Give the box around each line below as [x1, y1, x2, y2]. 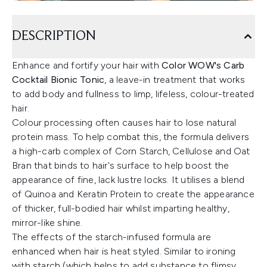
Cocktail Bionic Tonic [12, 74, 105, 85]
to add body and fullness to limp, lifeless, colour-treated [12, 88, 254, 100]
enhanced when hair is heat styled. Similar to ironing [12, 246, 236, 257]
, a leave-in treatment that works [104, 74, 245, 85]
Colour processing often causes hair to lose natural [12, 117, 237, 128]
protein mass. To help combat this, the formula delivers [12, 131, 250, 142]
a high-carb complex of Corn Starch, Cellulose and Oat [12, 145, 250, 157]
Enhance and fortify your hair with [12, 60, 162, 71]
